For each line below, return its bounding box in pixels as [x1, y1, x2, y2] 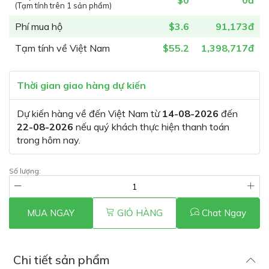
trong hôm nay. [17, 134, 80, 146]
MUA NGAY [27, 207, 75, 219]
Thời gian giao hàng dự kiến [17, 79, 146, 91]
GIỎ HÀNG [117, 207, 163, 219]
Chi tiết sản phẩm [13, 252, 110, 267]
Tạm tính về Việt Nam [15, 42, 110, 54]
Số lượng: [9, 166, 41, 175]
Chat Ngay [201, 207, 246, 219]
